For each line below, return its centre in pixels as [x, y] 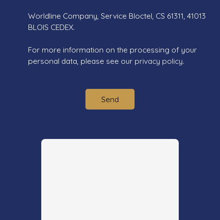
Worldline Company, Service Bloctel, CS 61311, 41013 [117, 16]
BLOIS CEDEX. [51, 27]
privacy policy [159, 61]
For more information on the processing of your [112, 50]
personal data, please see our [81, 61]
